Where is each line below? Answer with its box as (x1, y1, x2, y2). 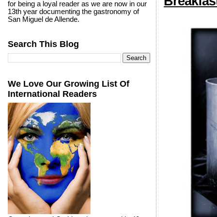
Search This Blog (7, 39, 79, 49)
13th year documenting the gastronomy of (7, 7, 139, 15)
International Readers (7, 89, 97, 99)
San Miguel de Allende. (7, 15, 79, 23)
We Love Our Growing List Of (7, 78, 129, 89)
